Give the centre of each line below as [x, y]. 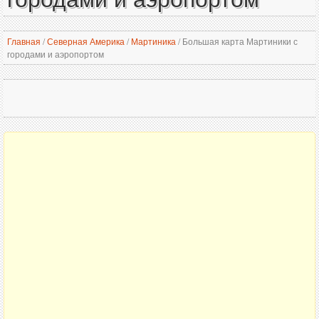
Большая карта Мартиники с [239, 41]
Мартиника [153, 41]
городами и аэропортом [56, 54]
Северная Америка [86, 41]
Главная [24, 41]
